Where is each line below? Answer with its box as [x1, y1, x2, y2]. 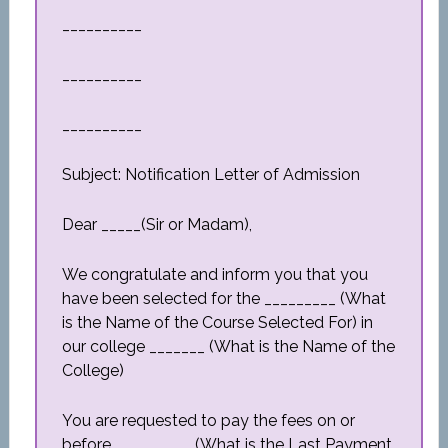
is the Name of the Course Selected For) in [61, 313, 373, 332]
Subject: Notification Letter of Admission [61, 165, 360, 184]
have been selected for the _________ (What [61, 289, 386, 308]
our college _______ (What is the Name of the [61, 337, 395, 356]
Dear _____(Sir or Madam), [61, 215, 252, 234]
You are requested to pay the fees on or [61, 411, 355, 430]
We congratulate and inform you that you [61, 265, 368, 284]
